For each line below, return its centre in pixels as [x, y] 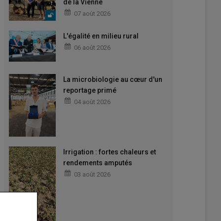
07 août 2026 [92, 13]
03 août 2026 [92, 174]
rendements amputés [97, 163]
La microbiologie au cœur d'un [112, 80]
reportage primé [90, 91]
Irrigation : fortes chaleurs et [109, 152]
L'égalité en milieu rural [101, 36]
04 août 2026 [92, 102]
